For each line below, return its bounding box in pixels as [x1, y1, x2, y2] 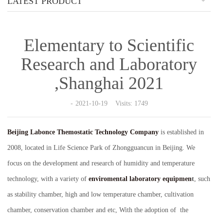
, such [194, 175, 210, 183]
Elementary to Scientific [24, 36, 194, 55]
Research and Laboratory [21, 54, 197, 74]
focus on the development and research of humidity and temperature [7, 160, 195, 167]
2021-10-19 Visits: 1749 [75, 100, 148, 108]
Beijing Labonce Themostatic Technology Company [7, 128, 159, 136]
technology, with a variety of [7, 175, 89, 183]
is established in [159, 128, 204, 136]
